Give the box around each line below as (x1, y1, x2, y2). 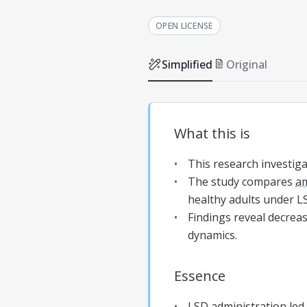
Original (226, 56, 267, 72)
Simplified (162, 56, 212, 72)
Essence (174, 266, 225, 285)
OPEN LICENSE (156, 19, 213, 32)
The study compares (188, 173, 295, 189)
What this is (174, 123, 250, 143)
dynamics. (188, 227, 237, 243)
